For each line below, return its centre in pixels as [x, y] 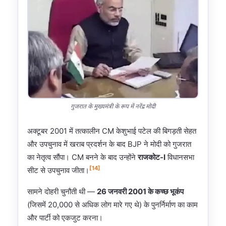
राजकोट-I [152, 157]
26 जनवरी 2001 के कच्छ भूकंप [140, 191]
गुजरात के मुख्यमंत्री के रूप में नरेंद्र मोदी [113, 107]
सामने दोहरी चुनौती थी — [62, 191]
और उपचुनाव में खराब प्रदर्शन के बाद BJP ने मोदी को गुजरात [109, 144]
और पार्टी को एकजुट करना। [65, 217]
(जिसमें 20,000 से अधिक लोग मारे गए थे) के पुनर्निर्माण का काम [112, 204]
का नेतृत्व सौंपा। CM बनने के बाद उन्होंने [82, 157]
